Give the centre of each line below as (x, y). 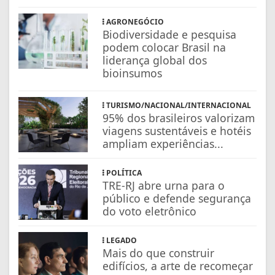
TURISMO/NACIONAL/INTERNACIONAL (178, 106)
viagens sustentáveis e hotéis (177, 131)
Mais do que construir (159, 253)
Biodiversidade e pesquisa (170, 35)
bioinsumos (134, 73)
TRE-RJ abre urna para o (164, 186)
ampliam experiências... (163, 144)
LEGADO (121, 241)
